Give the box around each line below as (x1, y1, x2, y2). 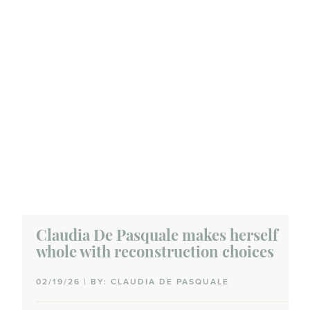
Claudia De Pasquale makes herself (35, 229, 278, 246)
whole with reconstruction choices (35, 246, 274, 262)
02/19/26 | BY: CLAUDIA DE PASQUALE (35, 275, 229, 288)
